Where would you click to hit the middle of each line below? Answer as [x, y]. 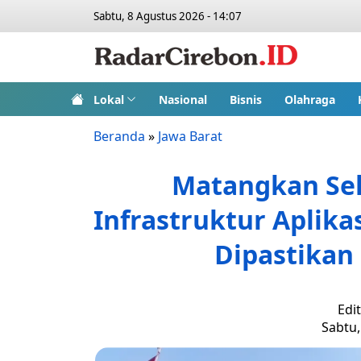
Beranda [119, 136]
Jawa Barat [190, 136]
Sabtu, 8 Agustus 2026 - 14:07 [168, 16]
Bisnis [245, 99]
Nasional [183, 99]
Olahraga [309, 99]
